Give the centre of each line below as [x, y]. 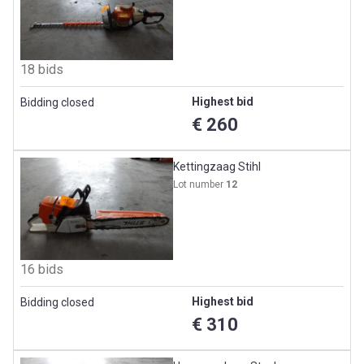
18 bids [42, 70]
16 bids [42, 269]
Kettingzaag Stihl [217, 167]
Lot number [200, 185]
